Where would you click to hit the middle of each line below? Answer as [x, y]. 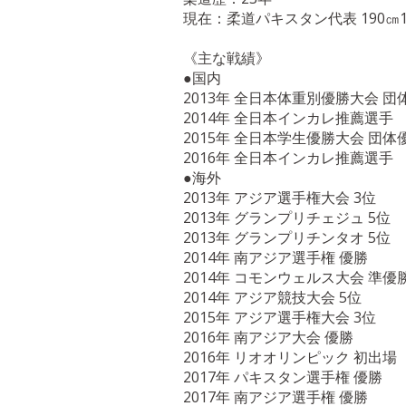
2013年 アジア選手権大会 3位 [280, 198]
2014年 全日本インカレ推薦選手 [288, 118]
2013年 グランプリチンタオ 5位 [287, 237]
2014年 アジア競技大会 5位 [272, 297]
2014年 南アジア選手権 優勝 [275, 257]
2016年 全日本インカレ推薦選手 [288, 158]
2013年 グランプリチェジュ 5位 [287, 217]
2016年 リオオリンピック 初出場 [290, 357]
